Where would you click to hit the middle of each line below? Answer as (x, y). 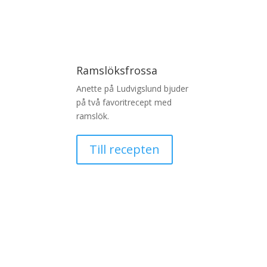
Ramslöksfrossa (117, 70)
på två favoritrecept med (124, 102)
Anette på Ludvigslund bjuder (132, 88)
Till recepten (124, 149)
